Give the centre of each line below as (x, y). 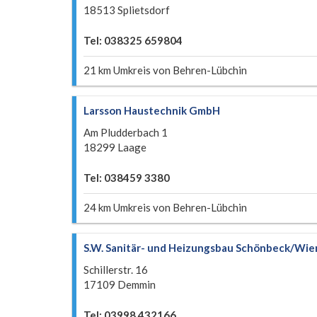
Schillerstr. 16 (116, 270)
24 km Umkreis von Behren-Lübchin (165, 207)
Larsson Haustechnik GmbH (152, 110)
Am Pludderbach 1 (126, 132)
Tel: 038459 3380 (127, 178)
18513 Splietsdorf (127, 10)
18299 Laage (115, 147)
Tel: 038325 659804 (133, 40)
